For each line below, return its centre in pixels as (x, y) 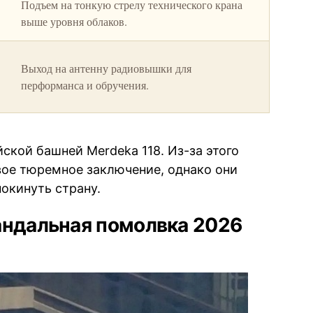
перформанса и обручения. (85, 85)
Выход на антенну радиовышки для (107, 68)
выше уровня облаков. (74, 22)
